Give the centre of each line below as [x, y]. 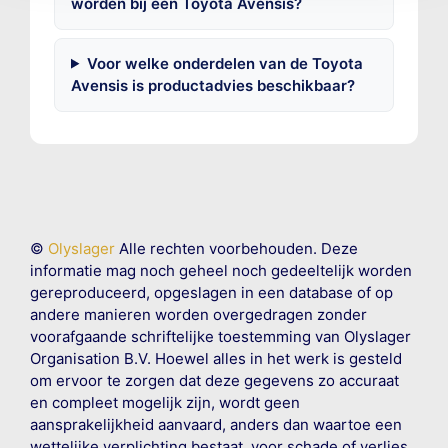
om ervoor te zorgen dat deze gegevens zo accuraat [214, 380]
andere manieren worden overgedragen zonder [198, 314]
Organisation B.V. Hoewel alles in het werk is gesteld [215, 358]
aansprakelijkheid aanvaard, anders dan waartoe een [215, 424]
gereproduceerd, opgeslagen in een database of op [211, 292]
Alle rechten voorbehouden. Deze [236, 248]
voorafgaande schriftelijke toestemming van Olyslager [220, 336]
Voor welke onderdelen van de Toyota [224, 63]
